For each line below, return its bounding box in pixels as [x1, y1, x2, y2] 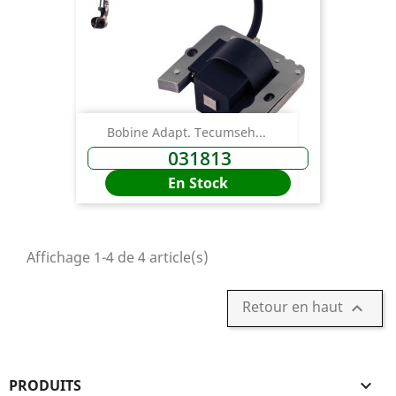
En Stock [168, 173, 228, 194]
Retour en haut [242, 297, 346, 317]
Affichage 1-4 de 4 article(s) [27, 247, 209, 267]
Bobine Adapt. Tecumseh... [107, 124, 266, 141]
